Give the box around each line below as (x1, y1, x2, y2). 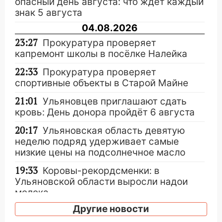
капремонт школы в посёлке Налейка (15, 48, 187, 59)
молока (15, 186, 49, 198)
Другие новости (73, 203, 149, 215)
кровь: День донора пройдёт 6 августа (15, 106, 195, 118)
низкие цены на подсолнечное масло (15, 146, 185, 158)
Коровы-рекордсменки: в (43, 165, 160, 176)
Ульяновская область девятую (43, 124, 185, 136)
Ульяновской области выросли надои (15, 175, 188, 187)
